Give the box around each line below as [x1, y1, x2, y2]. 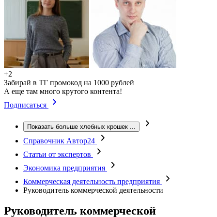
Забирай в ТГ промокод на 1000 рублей [4, 78, 134, 87]
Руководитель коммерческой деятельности [23, 186, 163, 194]
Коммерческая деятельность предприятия [23, 177, 162, 186]
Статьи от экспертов [23, 150, 93, 158]
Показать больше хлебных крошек [27, 123, 128, 130]
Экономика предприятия [23, 164, 107, 172]
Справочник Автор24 [23, 137, 97, 145]
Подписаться [4, 101, 48, 109]
